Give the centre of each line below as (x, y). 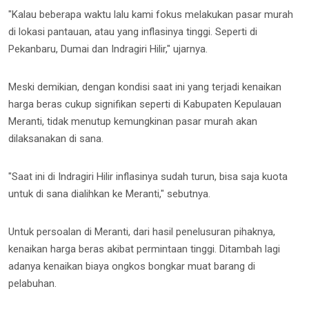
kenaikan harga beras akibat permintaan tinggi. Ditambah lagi (144, 249)
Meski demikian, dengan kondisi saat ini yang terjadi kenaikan (145, 87)
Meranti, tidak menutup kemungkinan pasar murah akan (133, 121)
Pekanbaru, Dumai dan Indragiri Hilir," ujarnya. (108, 49)
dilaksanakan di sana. (56, 138)
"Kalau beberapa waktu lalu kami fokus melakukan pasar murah (151, 14)
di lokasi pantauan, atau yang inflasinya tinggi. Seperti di (133, 31)
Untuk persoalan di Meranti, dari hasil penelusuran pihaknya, (142, 231)
